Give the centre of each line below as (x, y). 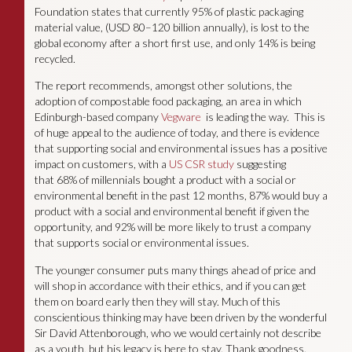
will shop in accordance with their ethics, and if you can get (170, 285)
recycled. (55, 58)
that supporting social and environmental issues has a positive (181, 148)
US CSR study (201, 164)
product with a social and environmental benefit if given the (172, 211)
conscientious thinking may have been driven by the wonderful (180, 317)
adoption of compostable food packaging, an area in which (168, 101)
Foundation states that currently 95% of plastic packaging (169, 11)
